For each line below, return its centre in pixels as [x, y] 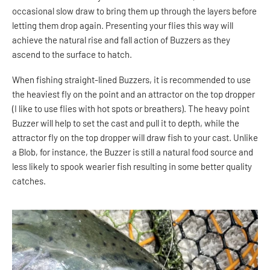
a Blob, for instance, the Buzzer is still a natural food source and [133, 152]
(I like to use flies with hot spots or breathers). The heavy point [131, 108]
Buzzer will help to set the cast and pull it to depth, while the [126, 123]
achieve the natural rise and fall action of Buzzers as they [121, 39]
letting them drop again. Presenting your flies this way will [123, 25]
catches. [29, 181]
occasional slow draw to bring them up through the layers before [134, 11]
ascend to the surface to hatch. [72, 54]
